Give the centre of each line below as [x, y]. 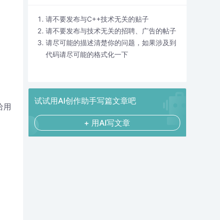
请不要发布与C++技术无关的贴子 [97, 19]
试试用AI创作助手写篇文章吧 [85, 101]
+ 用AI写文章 [107, 123]
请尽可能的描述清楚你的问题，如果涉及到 [111, 42]
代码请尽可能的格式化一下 [87, 54]
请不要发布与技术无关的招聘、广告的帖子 [111, 31]
